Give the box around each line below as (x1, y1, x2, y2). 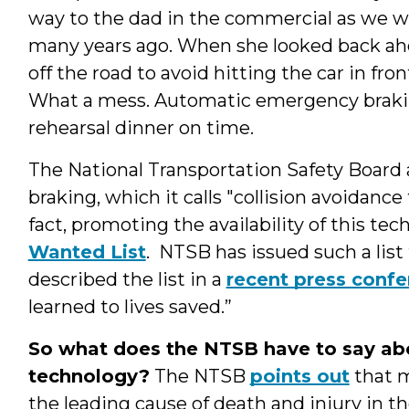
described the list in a (27, 267, 226, 290)
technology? (27, 364, 150, 387)
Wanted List (27, 240, 146, 263)
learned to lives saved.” (27, 295, 232, 318)
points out (249, 364, 350, 387)
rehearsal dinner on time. (27, 116, 254, 139)
